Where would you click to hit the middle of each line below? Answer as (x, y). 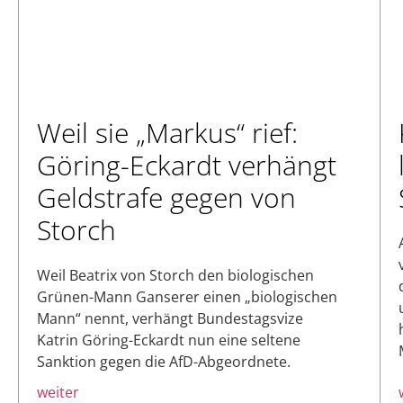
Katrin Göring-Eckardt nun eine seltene (169, 340)
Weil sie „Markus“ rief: (167, 133)
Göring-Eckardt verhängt (187, 166)
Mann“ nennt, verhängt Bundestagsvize (170, 319)
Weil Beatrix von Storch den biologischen (175, 276)
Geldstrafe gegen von (166, 198)
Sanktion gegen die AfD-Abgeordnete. (164, 362)
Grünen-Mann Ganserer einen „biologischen (187, 297)
